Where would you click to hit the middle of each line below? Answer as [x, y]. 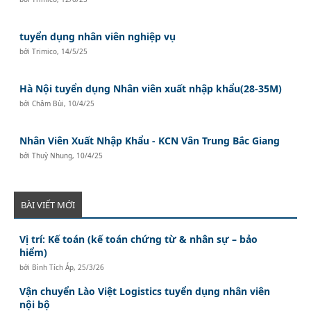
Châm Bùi [48, 103]
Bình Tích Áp [53, 267]
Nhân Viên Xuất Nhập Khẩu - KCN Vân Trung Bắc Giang [150, 140]
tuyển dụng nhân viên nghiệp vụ [98, 36]
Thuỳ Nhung [52, 155]
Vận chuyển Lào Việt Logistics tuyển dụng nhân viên [145, 291]
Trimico [45, 51]
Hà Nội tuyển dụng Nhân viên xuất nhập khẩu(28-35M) [151, 88]
